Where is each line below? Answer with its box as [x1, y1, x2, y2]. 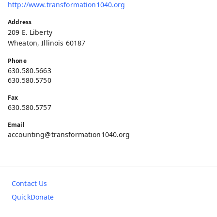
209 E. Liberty [8, 27, 52, 37]
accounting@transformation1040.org [8, 129, 130, 139]
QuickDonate [12, 192, 54, 201]
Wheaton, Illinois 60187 [8, 38, 86, 47]
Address [8, 17, 31, 26]
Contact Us [12, 178, 47, 188]
